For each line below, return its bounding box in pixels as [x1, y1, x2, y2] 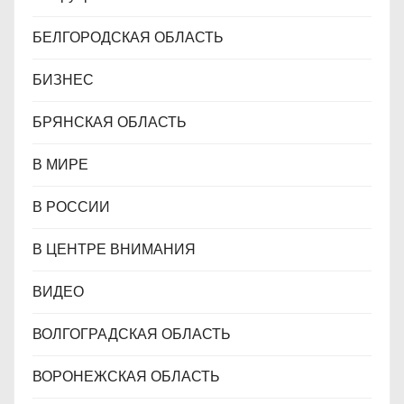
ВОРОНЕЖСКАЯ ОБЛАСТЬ [32, 366, 220, 388]
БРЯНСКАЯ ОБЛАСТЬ [32, 112, 187, 133]
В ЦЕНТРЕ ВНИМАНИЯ [32, 239, 196, 261]
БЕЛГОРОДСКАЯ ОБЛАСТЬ [32, 27, 224, 49]
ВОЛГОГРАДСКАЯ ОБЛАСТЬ [32, 324, 231, 345]
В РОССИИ [32, 197, 110, 218]
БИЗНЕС [32, 69, 94, 91]
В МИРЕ [32, 154, 88, 176]
